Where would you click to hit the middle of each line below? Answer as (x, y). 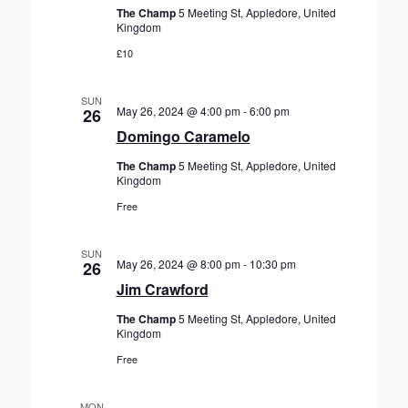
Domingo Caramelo (183, 136)
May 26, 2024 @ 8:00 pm (178, 264)
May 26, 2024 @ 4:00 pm (178, 111)
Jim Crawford (162, 289)
